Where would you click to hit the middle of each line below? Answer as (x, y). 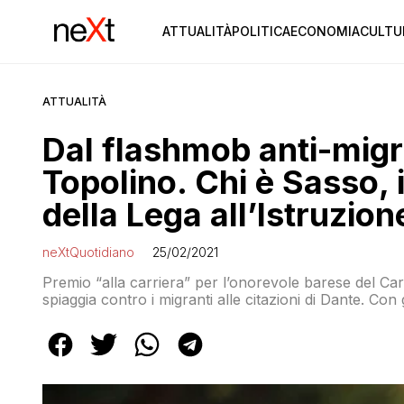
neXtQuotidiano (88, 252)
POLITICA (261, 31)
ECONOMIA (325, 31)
